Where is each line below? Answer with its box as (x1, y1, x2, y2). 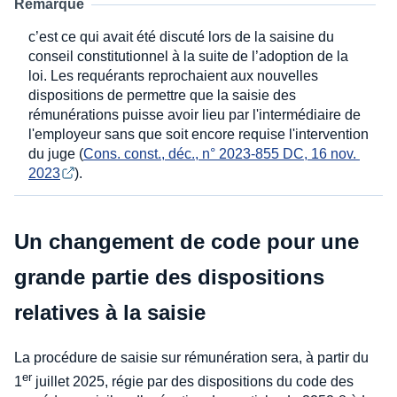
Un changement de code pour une (14, 230, 359, 254)
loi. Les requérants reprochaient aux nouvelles (28, 68, 318, 84)
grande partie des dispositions (14, 265, 324, 290)
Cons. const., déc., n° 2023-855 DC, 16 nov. (83, 146, 360, 162)
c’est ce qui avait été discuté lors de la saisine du (28, 29, 334, 45)
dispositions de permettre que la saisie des (28, 88, 296, 104)
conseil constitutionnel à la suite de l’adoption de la (28, 49, 348, 65)
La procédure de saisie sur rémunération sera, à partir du (14, 350, 369, 366)
